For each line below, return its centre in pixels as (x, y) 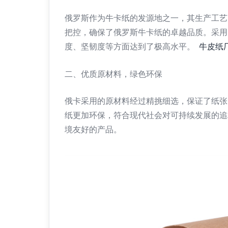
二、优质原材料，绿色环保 (113, 74)
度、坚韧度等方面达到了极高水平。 (132, 47)
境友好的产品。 (93, 130)
